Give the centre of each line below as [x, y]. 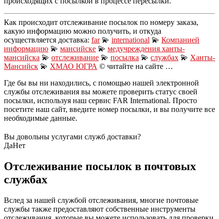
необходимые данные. [41, 118]
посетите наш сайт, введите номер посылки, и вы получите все [109, 109]
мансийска [22, 57]
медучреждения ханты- [146, 48]
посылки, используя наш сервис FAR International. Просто [100, 100]
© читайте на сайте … [135, 66]
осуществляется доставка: [48, 40]
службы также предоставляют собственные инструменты [100, 209]
